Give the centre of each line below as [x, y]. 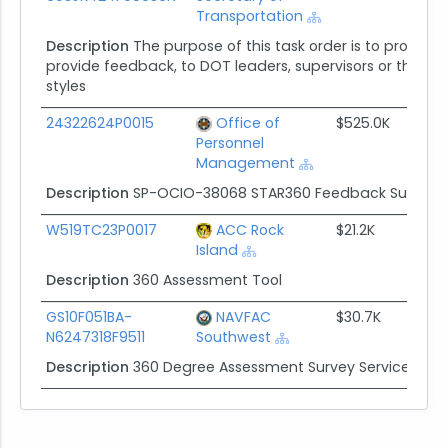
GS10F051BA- [88, 316]
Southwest [233, 336]
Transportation [249, 15]
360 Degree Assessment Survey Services [274, 366]
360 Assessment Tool [207, 279]
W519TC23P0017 [101, 229]
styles [65, 85]
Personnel [229, 142]
